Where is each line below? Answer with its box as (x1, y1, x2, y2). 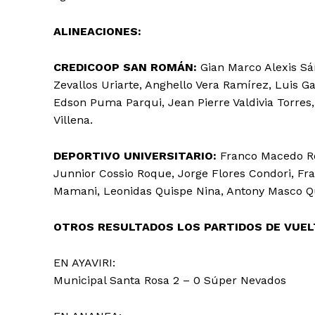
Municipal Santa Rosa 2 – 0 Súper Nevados (53, 273, 286, 287)
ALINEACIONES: (53, 24, 141, 38)
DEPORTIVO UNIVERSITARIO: (53, 148, 220, 162)
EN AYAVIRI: (53, 255, 119, 269)
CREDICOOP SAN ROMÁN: (53, 60, 197, 74)
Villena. (53, 112, 93, 127)
